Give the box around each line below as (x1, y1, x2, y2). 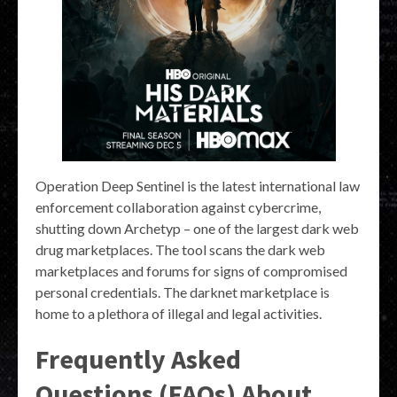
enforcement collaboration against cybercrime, (35, 198, 321, 216)
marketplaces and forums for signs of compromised (35, 262, 347, 280)
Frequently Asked (35, 342, 241, 377)
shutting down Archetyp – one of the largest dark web (35, 220, 359, 237)
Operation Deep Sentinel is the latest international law (35, 177, 360, 195)
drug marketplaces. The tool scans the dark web (35, 241, 325, 259)
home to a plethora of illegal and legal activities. (35, 305, 322, 323)
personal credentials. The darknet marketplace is (35, 284, 330, 301)
